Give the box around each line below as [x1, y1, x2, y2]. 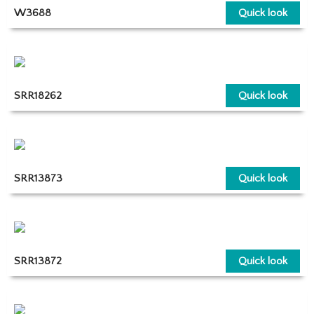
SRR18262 [14, 89, 62, 102]
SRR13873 [14, 172, 62, 184]
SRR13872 [14, 254, 62, 267]
